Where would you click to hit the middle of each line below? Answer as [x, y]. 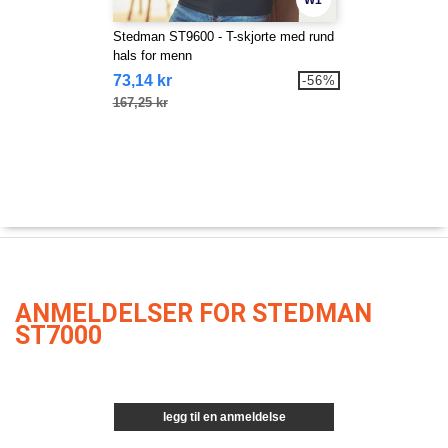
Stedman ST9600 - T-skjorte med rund [223, 37]
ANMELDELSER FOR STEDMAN [193, 314]
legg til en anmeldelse [224, 417]
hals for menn [152, 56]
